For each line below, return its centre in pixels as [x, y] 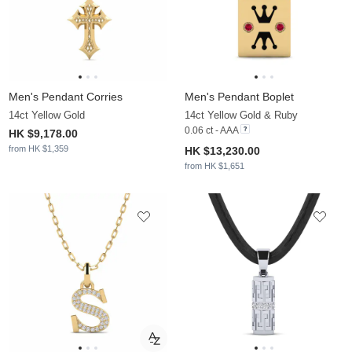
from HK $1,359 [38, 149]
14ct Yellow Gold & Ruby [241, 115]
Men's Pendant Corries [66, 97]
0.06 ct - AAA [211, 131]
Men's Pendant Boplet [239, 97]
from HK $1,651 [214, 166]
